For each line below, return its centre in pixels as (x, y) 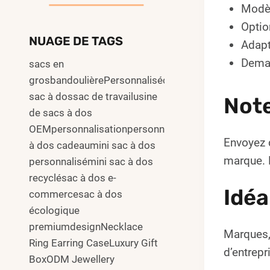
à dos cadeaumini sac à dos (92, 145)
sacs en (46, 64)
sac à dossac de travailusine (93, 96)
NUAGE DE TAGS (76, 41)
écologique (54, 210)
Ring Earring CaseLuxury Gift (93, 243)
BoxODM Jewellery (72, 259)
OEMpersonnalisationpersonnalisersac (117, 129)
